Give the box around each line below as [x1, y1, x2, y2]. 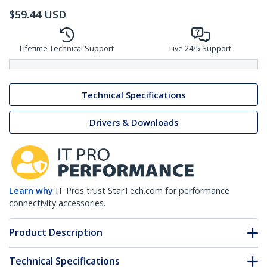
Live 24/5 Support [169, 44, 231, 54]
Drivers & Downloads [89, 116, 178, 128]
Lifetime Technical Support [20, 44, 114, 54]
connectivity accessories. [9, 197, 105, 209]
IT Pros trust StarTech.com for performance [55, 185, 229, 197]
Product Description [9, 226, 103, 240]
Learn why [9, 185, 53, 197]
